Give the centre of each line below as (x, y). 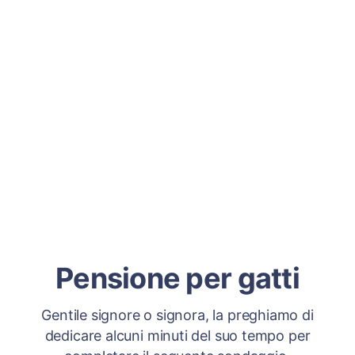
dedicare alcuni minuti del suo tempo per (177, 336)
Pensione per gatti (177, 278)
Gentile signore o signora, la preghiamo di (177, 315)
